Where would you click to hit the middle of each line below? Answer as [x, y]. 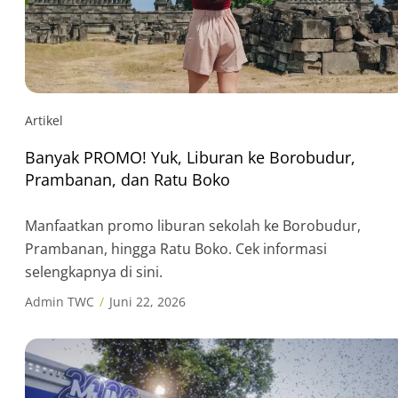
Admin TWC [60, 301]
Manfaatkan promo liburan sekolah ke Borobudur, [193, 225]
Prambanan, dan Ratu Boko [127, 179]
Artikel [44, 120]
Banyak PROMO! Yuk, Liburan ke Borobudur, [190, 157]
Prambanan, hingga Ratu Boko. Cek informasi [176, 248]
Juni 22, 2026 [147, 301]
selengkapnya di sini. [94, 271]
